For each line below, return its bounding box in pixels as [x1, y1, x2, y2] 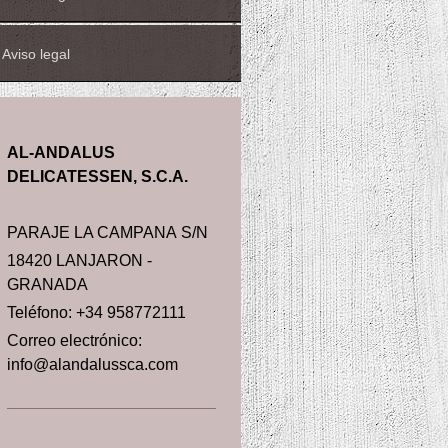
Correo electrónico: [7, 331, 143, 349]
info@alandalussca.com [7, 355, 179, 373]
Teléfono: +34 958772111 [7, 303, 187, 321]
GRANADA [7, 275, 89, 293]
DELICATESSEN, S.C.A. [7, 168, 189, 186]
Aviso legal [2, 45, 71, 62]
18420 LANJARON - [7, 251, 153, 269]
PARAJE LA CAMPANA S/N [7, 223, 209, 241]
